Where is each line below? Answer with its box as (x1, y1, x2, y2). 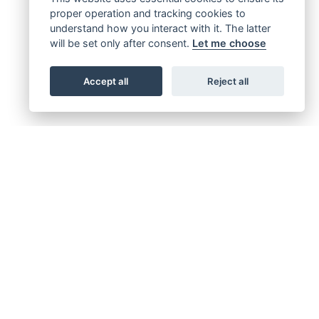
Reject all (207, 75, 249, 87)
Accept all (83, 75, 129, 87)
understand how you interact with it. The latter (49, 22, 271, 34)
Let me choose (192, 37, 266, 49)
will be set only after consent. (49, 37, 192, 49)
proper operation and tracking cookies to (49, 7, 246, 19)
